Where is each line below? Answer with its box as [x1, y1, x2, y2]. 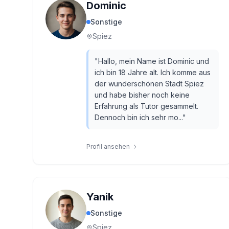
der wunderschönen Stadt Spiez [95, 79, 204, 88]
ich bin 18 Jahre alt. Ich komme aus [95, 68, 211, 77]
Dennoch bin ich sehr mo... [95, 113, 182, 122]
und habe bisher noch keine [95, 90, 190, 99]
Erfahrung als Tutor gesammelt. [95, 102, 198, 110]
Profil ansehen [86, 143, 130, 150]
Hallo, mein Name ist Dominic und [98, 57, 209, 65]
